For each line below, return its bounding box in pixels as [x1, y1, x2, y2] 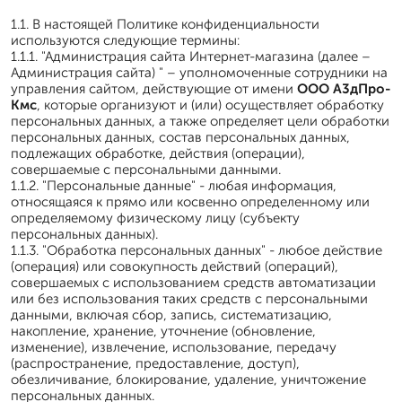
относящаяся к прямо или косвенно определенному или [11, 194, 370, 210]
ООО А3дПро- [297, 81, 390, 97]
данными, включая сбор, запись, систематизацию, [11, 307, 332, 323]
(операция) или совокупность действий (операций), [11, 258, 338, 275]
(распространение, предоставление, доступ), [11, 355, 300, 371]
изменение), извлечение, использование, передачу [11, 339, 336, 355]
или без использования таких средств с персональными [11, 291, 368, 307]
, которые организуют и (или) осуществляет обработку [37, 97, 384, 113]
